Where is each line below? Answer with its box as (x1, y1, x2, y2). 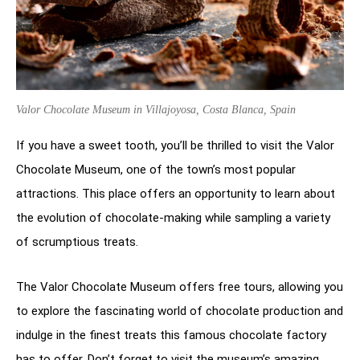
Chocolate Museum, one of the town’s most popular (16, 162, 296, 177)
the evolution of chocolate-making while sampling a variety (16, 210, 330, 225)
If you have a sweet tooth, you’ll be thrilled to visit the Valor (16, 137, 334, 153)
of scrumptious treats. (16, 234, 138, 249)
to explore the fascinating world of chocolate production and (16, 303, 343, 318)
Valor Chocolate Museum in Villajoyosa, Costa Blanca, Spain (16, 103, 296, 116)
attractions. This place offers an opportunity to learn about (16, 186, 335, 201)
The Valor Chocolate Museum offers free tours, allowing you (16, 279, 343, 294)
